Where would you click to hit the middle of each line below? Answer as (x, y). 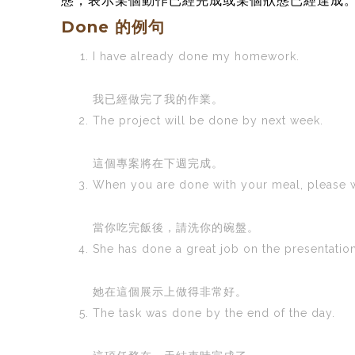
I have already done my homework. (196, 56)
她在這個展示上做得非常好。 (170, 291)
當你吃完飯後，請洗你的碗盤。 (176, 227)
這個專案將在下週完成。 (158, 163)
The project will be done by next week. (208, 120)
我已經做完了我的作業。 (158, 99)
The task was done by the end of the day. (214, 313)
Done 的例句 (113, 27)
